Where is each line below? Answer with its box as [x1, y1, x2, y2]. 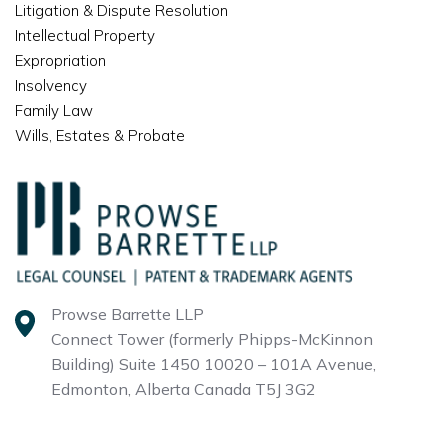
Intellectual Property [15, 25, 155, 45]
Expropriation [15, 50, 106, 70]
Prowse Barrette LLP [51, 304, 204, 325]
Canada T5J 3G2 [194, 379, 316, 400]
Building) [51, 354, 119, 375]
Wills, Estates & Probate [15, 125, 185, 145]
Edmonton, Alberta [51, 379, 194, 400]
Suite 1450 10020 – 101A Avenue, [119, 354, 376, 375]
